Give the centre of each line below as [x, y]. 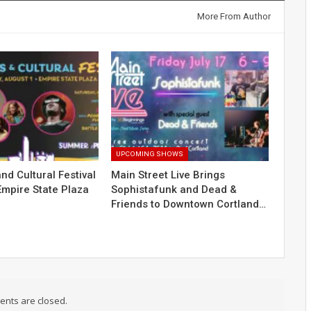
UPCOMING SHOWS [150, 153]
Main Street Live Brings [168, 175]
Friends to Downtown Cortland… [189, 204]
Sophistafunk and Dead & [174, 189]
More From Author [234, 16]
